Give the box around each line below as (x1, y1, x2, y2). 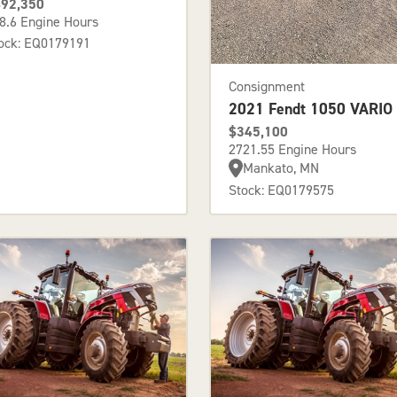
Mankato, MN (243, 158, 319, 177)
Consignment (229, 76, 305, 96)
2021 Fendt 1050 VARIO (229, 97, 393, 120)
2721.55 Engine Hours (229, 139, 356, 159)
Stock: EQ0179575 (229, 180, 334, 199)
